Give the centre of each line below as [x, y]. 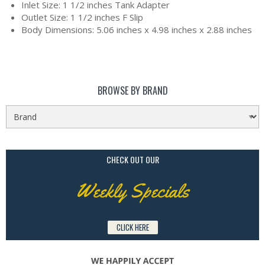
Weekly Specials [132, 191]
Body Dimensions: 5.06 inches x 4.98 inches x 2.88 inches [137, 30]
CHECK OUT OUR [132, 160]
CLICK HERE [132, 227]
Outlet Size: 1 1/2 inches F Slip [83, 17]
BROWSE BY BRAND [132, 91]
